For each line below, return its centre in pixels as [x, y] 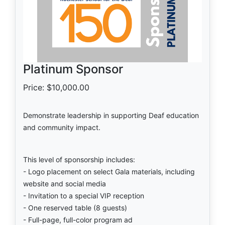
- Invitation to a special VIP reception [84, 195]
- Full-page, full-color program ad [78, 219]
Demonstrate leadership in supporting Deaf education [111, 115]
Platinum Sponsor [73, 69]
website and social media [65, 183]
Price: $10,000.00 [56, 87]
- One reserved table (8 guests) [75, 207]
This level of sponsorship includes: [79, 159]
